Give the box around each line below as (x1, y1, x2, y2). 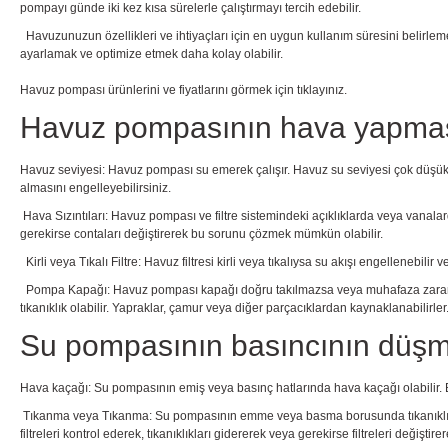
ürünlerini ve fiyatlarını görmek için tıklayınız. (105, 82, 347, 97)
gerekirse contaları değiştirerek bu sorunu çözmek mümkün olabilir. (20, 226, 383, 241)
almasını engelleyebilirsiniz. (20, 180, 171, 195)
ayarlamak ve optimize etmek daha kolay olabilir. (20, 46, 283, 61)
